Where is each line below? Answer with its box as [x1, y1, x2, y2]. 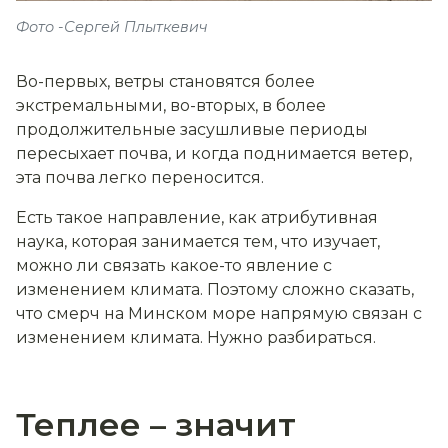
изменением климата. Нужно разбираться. [16, 328, 376, 348]
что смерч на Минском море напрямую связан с [16, 304, 422, 324]
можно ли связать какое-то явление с [16, 256, 332, 276]
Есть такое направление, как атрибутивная [16, 208, 378, 228]
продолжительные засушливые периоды [16, 120, 368, 140]
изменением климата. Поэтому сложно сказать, [16, 280, 414, 300]
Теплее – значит [16, 405, 296, 445]
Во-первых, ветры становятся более [16, 72, 315, 92]
